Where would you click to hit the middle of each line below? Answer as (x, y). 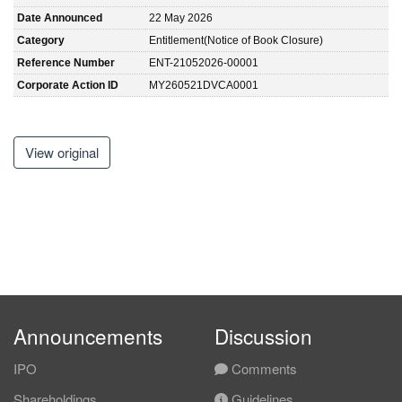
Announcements (88, 336)
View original (62, 152)
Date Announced (60, 17)
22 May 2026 (181, 17)
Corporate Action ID (68, 85)
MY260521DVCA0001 (204, 85)
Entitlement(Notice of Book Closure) (236, 40)
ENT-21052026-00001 (204, 62)
